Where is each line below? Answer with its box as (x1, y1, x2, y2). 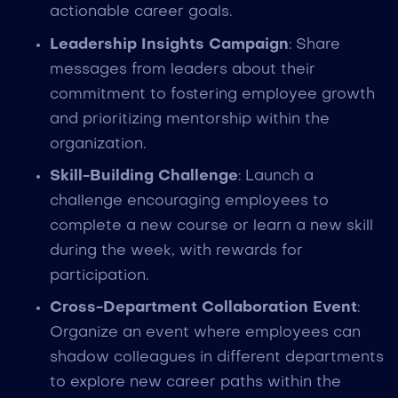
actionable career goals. (49, 4, 232, 20)
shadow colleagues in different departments (49, 350, 384, 366)
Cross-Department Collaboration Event (49, 300, 357, 316)
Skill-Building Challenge (49, 169, 238, 185)
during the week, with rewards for (49, 243, 303, 259)
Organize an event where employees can (49, 325, 361, 341)
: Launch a (237, 169, 314, 185)
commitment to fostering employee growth (49, 86, 375, 102)
